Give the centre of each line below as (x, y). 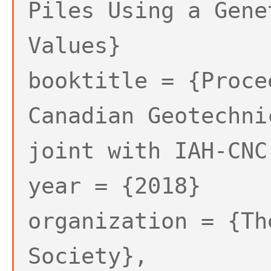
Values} (74, 45)
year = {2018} (114, 186)
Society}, (87, 256)
